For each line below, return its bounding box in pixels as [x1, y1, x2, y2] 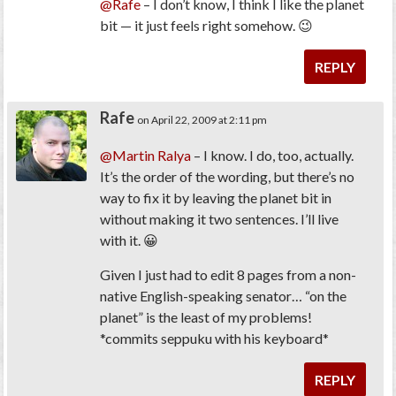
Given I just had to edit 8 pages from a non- [100, 265, 357, 283]
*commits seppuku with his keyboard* [100, 329, 330, 346]
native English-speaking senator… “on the [100, 286, 347, 304]
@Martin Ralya [100, 146, 192, 164]
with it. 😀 [100, 231, 159, 248]
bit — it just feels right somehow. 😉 [100, 16, 314, 34]
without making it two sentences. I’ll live [100, 209, 339, 227]
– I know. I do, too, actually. [191, 146, 354, 164]
